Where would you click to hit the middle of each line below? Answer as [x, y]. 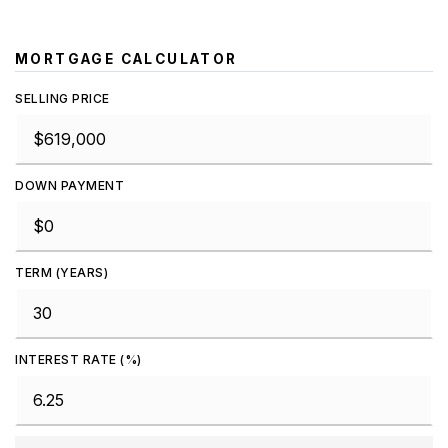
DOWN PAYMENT [69, 185]
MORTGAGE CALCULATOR [126, 59]
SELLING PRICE [62, 98]
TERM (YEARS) [61, 272]
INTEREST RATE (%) [78, 359]
